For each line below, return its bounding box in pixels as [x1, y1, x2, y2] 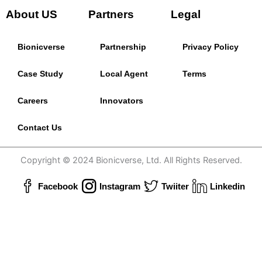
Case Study [18, 69, 63, 78]
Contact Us [18, 123, 62, 132]
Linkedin [210, 181, 245, 191]
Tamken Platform [133, 239, 198, 250]
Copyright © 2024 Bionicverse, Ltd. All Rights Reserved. [20, 155, 242, 166]
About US [6, 8, 57, 20]
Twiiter [161, 181, 189, 191]
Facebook [38, 181, 78, 191]
